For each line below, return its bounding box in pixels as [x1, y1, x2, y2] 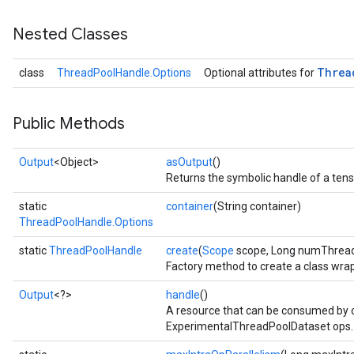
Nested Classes [13, 24, 128, 44]
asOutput [166, 156, 213, 168]
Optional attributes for [204, 66, 317, 79]
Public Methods [13, 114, 125, 134]
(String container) [213, 200, 301, 213]
